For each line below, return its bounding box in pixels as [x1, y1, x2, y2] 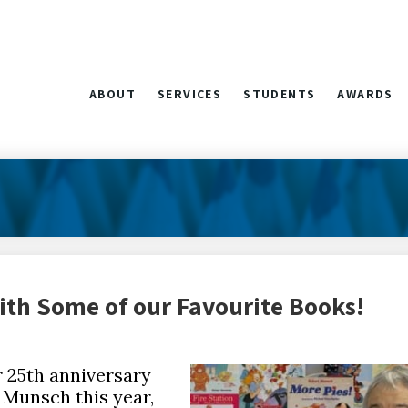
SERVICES [157, 86, 222, 102]
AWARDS [337, 86, 393, 102]
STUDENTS [243, 86, 316, 102]
